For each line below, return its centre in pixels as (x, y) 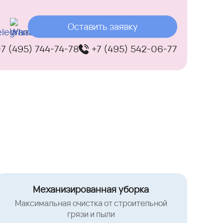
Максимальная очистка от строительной (91, 203)
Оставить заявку (103, 27)
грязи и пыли (91, 214)
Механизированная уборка (91, 189)
